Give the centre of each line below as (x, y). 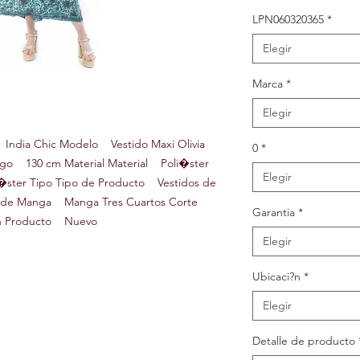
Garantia (274, 213)
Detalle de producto (304, 341)
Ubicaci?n (276, 277)
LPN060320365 (288, 20)
